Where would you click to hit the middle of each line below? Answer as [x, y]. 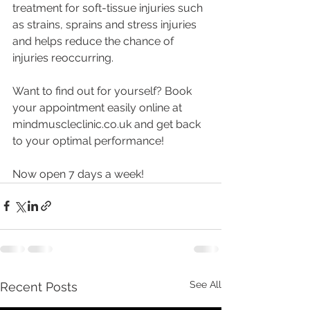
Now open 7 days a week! [80, 174]
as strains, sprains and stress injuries [106, 24]
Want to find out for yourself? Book [103, 91]
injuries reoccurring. [63, 57]
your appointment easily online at [99, 107]
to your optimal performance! [88, 140]
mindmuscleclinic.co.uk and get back [108, 124]
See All [206, 284]
